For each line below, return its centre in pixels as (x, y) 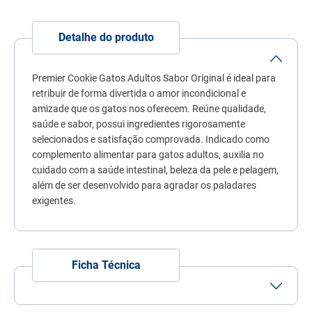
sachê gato (201, 34)
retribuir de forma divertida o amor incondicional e (139, 93)
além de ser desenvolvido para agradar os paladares (144, 185)
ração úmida (204, 59)
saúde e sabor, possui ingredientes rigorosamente (139, 124)
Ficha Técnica (106, 265)
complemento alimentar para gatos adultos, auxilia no (148, 154)
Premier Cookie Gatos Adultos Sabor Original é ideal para (154, 78)
